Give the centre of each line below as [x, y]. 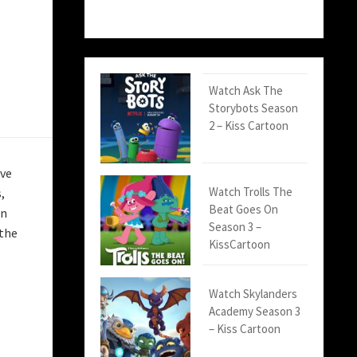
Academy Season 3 [255, 312]
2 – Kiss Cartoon [249, 126]
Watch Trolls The [251, 192]
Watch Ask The [246, 91]
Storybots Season [254, 108]
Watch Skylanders [253, 294]
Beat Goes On [244, 210]
